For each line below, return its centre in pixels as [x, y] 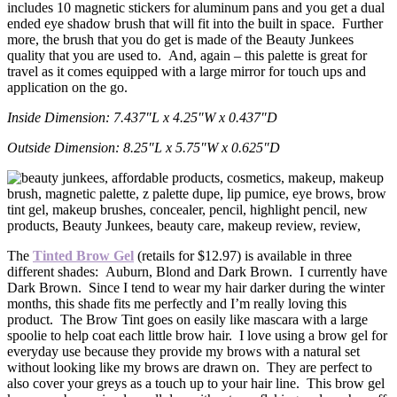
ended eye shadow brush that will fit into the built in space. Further [195, 24]
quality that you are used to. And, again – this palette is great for [187, 56]
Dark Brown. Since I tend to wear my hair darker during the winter [196, 288]
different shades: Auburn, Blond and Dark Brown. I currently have [197, 272]
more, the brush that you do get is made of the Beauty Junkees [180, 40]
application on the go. [67, 88]
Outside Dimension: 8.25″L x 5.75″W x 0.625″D [144, 148]
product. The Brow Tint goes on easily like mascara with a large [187, 320]
